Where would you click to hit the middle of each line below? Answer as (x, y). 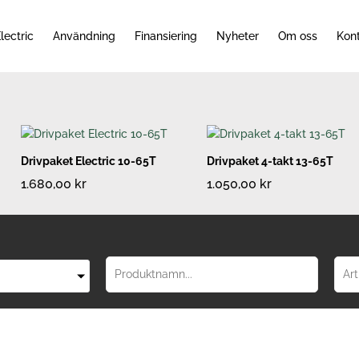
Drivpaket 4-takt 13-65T (270, 161)
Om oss (297, 36)
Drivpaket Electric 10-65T (89, 161)
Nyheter (237, 36)
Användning (84, 36)
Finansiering (165, 36)
